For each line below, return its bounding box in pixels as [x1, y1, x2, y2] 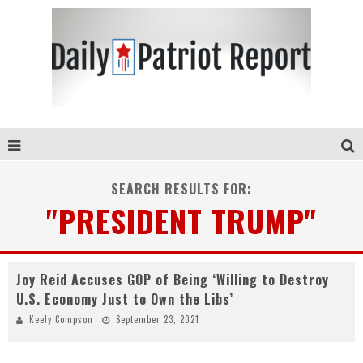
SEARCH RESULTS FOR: [111, 179, 252, 199]
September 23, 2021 [116, 313, 199, 326]
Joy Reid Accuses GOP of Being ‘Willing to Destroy [16, 270, 329, 289]
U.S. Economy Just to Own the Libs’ [16, 289, 233, 309]
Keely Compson [29, 313, 93, 326]
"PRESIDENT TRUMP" [46, 198, 317, 243]
